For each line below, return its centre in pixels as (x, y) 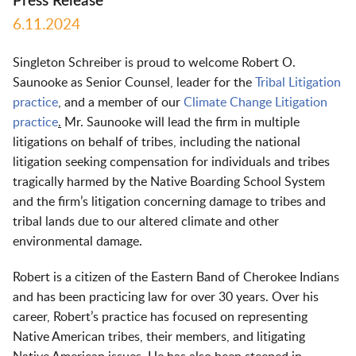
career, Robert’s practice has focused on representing (160, 317)
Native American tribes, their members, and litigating (159, 337)
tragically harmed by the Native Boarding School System (169, 182)
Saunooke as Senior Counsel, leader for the (134, 83)
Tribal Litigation (298, 83)
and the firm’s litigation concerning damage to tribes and (169, 202)
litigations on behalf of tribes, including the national (157, 142)
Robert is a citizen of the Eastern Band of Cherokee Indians (176, 277)
